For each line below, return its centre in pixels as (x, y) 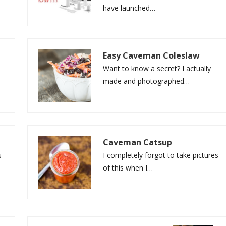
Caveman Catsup (138, 142)
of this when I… (128, 167)
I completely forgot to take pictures (161, 155)
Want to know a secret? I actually (157, 69)
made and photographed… (147, 81)
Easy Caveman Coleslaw (152, 56)
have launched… (129, 8)
